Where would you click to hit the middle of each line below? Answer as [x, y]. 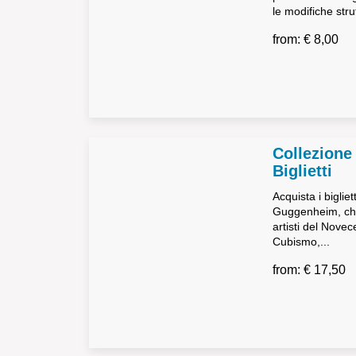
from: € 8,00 [305, 39]
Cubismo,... [301, 242]
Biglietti [302, 171]
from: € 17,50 [309, 270]
